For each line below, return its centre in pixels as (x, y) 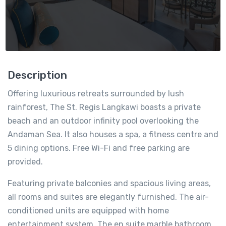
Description (37, 75)
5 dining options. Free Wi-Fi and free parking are (99, 148)
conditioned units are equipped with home (88, 210)
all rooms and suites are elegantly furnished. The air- (108, 197)
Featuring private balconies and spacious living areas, (109, 183)
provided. (25, 161)
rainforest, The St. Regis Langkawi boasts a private (104, 107)
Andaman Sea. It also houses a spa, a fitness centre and (113, 134)
